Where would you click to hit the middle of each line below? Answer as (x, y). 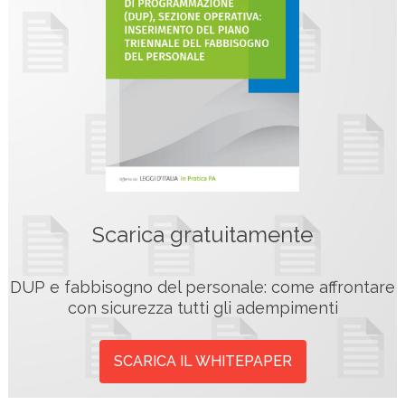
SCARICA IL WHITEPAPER (202, 362)
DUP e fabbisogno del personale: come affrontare (202, 287)
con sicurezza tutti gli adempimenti (202, 308)
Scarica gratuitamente (202, 234)
